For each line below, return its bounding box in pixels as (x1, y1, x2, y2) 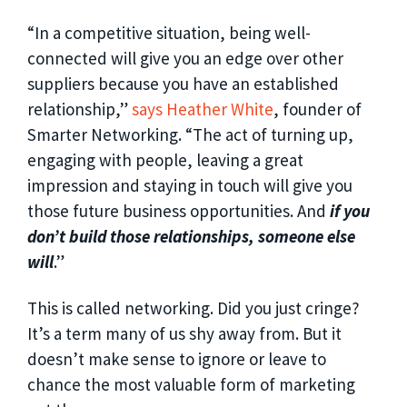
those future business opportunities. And (27, 200, 330, 223)
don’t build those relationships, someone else (27, 225, 355, 248)
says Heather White (132, 98, 273, 121)
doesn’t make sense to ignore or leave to (27, 348, 326, 371)
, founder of (273, 98, 362, 121)
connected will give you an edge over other (27, 47, 343, 70)
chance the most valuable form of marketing (27, 373, 355, 396)
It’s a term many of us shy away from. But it (27, 323, 342, 345)
